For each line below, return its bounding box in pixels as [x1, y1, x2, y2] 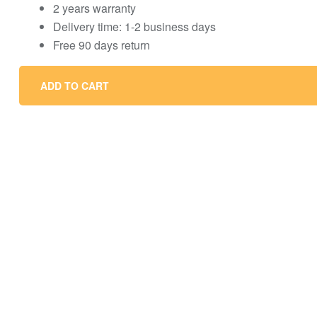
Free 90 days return [53, 37, 150, 54]
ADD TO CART [40, 79, 109, 93]
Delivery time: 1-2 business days [53, 18, 216, 35]
